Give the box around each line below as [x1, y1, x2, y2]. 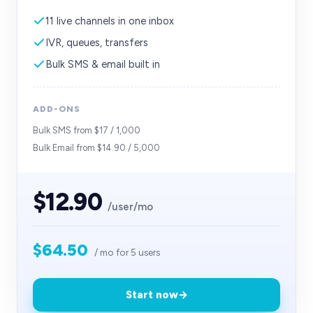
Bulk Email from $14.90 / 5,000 [33, 143, 160, 153]
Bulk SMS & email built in [45, 58, 160, 71]
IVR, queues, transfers [45, 36, 148, 49]
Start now [125, 289, 178, 301]
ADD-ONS [33, 104, 80, 114]
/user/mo [104, 201, 153, 213]
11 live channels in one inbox [45, 15, 174, 27]
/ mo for [92, 247, 131, 258]
